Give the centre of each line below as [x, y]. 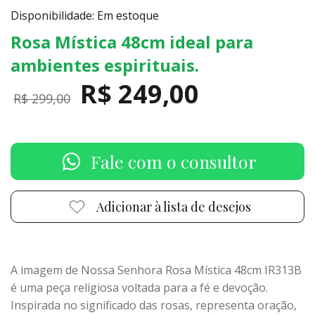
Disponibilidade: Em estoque [85, 15]
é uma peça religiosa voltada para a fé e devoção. [139, 288]
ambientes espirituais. [105, 65]
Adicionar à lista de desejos [174, 207]
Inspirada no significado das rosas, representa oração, [154, 305]
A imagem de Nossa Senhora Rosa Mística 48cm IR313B [156, 270]
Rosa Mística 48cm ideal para [132, 42]
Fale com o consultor [174, 161]
